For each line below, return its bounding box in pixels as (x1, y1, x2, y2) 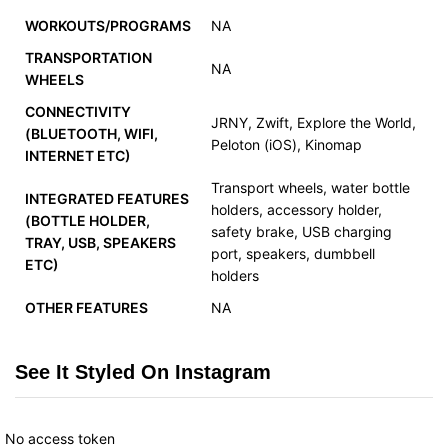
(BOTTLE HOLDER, (25, 212, 150, 230)
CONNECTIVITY (25, 103, 131, 121)
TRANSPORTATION (25, 49, 152, 67)
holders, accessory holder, (211, 201, 382, 219)
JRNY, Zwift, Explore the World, (211, 114, 416, 132)
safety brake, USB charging (211, 223, 392, 241)
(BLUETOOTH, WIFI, (25, 125, 158, 143)
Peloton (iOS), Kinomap (211, 136, 362, 154)
